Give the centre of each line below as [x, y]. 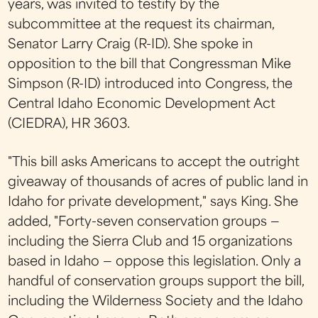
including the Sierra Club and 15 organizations [150, 243]
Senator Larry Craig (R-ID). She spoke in [131, 45]
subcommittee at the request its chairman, [141, 25]
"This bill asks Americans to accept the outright [154, 163]
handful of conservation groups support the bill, [156, 283]
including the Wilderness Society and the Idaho [156, 302]
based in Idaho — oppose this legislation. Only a [155, 263]
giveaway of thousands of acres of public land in [158, 183]
